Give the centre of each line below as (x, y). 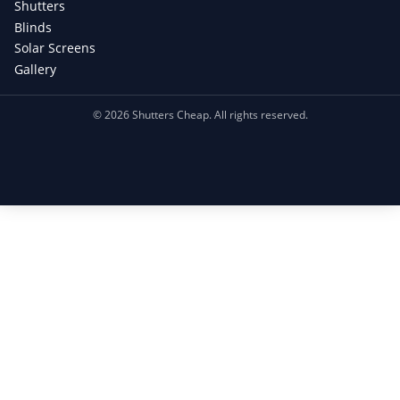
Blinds (33, 27)
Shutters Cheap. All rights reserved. (218, 114)
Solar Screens (55, 48)
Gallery (35, 69)
